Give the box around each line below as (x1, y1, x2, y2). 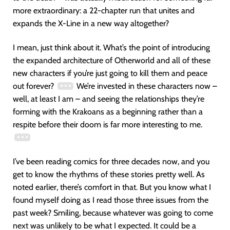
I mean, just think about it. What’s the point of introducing (13, 43, 210, 52)
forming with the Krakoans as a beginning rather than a (13, 107, 203, 117)
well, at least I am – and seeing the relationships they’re (13, 94, 204, 104)
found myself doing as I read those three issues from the (13, 195, 208, 205)
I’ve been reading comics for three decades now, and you (13, 157, 209, 166)
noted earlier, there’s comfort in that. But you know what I (13, 182, 211, 192)
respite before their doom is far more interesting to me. (13, 120, 202, 129)
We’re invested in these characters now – (74, 81, 217, 91)
